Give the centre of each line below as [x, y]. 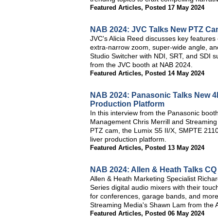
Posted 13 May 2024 [175, 148]
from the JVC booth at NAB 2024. [141, 65]
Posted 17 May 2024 [175, 8]
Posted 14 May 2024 [175, 73]
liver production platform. [128, 139]
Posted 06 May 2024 [175, 213]
